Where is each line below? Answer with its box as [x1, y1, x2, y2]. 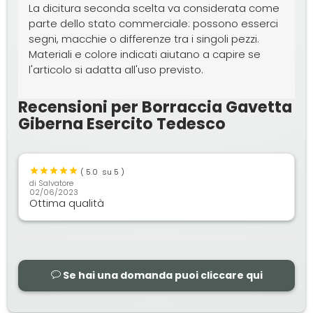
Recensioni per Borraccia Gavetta [18, 95, 293, 118]
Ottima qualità [29, 195, 105, 210]
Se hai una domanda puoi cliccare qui [60, 268, 263, 282]
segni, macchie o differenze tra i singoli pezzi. [29, 31, 260, 46]
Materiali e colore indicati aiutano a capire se [29, 46, 261, 61]
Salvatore [38, 177, 74, 189]
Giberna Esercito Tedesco [18, 112, 226, 135]
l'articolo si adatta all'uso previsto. [29, 61, 204, 77]
